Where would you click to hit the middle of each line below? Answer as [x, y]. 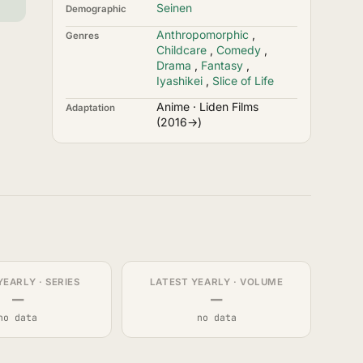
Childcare [181, 50]
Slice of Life [243, 81]
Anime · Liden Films [207, 107]
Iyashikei [179, 81]
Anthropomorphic [203, 34]
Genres [82, 36]
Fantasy [222, 65]
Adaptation [90, 108]
